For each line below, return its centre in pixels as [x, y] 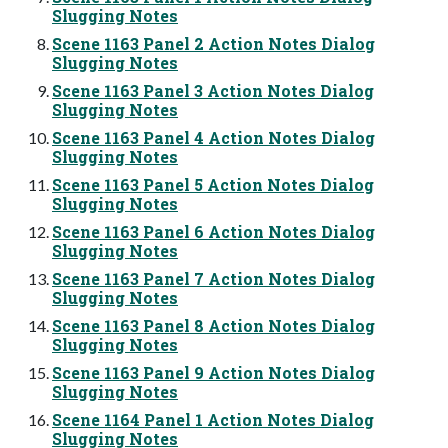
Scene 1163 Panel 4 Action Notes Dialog [213, 137]
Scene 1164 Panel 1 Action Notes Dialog [213, 419]
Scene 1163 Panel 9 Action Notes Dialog [213, 372]
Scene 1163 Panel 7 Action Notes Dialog [213, 278]
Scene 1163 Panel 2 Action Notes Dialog [213, 43]
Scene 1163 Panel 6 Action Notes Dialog [213, 231]
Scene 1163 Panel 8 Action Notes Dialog [213, 325]
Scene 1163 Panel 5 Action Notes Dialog [213, 184]
